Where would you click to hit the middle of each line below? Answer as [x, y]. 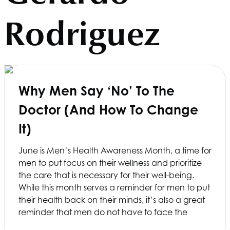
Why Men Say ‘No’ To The [97, 90]
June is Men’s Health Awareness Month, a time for [115, 150]
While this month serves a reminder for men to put [114, 187]
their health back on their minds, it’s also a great [112, 199]
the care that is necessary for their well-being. [106, 175]
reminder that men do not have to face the [103, 212]
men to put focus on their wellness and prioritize [110, 162]
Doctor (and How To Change [108, 109]
